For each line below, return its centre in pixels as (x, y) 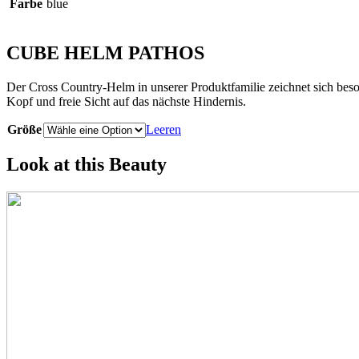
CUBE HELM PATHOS (105, 52)
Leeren (163, 129)
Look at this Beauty (87, 165)
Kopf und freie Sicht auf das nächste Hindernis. (126, 101)
